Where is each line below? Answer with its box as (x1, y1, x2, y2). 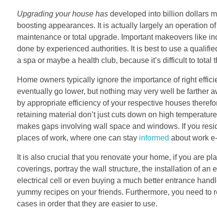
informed (139, 133, 169, 142)
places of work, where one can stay (17, 133, 139, 142)
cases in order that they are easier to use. (17, 199, 157, 208)
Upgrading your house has (17, 9, 108, 18)
